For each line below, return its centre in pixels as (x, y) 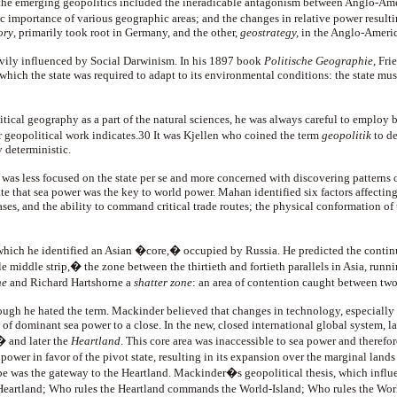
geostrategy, (269, 32)
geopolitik (346, 135)
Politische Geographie (319, 61)
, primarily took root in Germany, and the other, (127, 32)
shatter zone (163, 282)
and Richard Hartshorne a (70, 282)
